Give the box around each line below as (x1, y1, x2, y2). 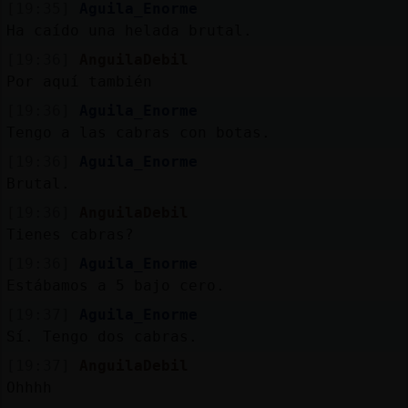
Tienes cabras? (5, 225, 134, 243)
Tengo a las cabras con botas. (5, 123, 270, 141)
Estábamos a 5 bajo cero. (5, 276, 225, 294)
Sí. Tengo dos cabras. (5, 327, 198, 345)
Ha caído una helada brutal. (5, 21, 252, 39)
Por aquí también (5, 72, 152, 90)
